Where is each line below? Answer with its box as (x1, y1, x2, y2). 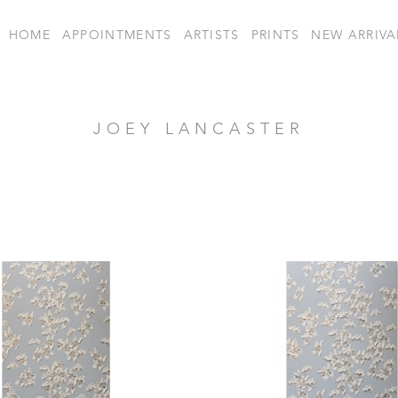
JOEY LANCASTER (92, 122, 306, 138)
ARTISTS (183, 28, 240, 42)
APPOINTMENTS (61, 28, 172, 42)
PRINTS (251, 28, 300, 42)
